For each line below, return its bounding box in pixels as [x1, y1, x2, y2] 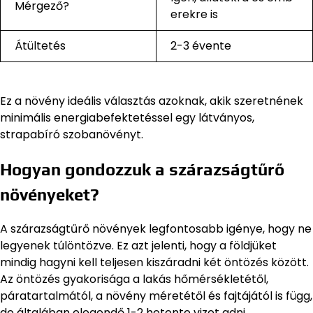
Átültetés [15, 37, 66, 54]
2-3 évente [170, 37, 231, 54]
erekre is [170, 6, 218, 22]
